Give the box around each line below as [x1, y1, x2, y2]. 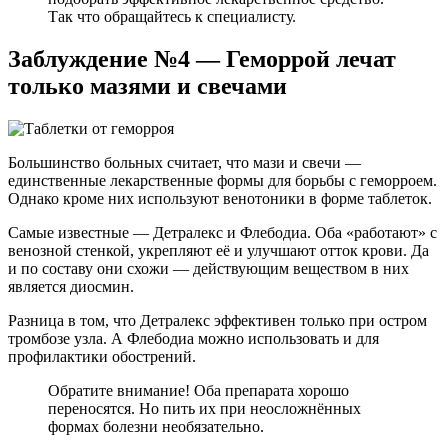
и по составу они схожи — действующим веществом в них [8, 260, 409, 278]
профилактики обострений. [8, 348, 196, 366]
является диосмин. [8, 278, 134, 296]
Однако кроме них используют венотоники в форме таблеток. [8, 190, 432, 208]
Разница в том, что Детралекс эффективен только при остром [8, 312, 427, 330]
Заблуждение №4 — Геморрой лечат [8, 46, 396, 73]
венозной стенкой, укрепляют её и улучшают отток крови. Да [8, 242, 429, 260]
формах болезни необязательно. [48, 418, 264, 436]
